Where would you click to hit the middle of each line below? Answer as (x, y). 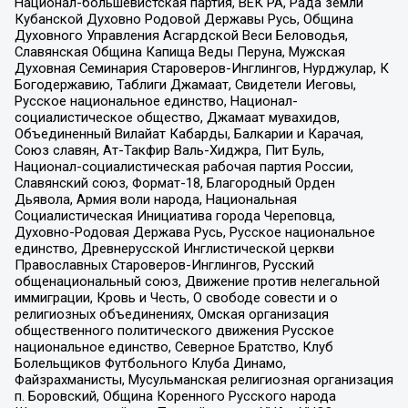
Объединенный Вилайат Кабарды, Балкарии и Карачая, (189, 133)
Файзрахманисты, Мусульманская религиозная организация (204, 379)
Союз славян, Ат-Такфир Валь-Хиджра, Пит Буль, (169, 150)
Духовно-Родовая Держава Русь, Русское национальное (194, 232)
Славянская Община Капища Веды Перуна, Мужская (179, 51)
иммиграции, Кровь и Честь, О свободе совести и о (176, 297)
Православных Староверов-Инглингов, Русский (164, 265)
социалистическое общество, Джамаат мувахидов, (177, 117)
